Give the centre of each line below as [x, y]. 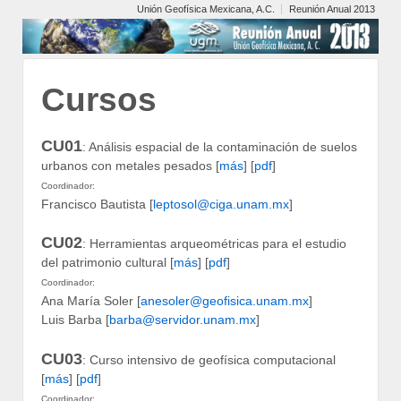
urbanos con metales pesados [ [130, 165]
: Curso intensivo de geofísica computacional [209, 359]
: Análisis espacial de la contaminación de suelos [220, 146]
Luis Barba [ [75, 320]
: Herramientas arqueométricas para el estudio [214, 244]
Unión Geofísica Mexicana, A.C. [206, 9]
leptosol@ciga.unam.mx [221, 204]
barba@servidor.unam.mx [183, 320]
